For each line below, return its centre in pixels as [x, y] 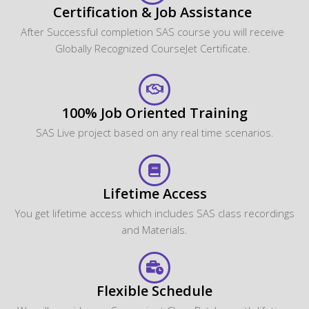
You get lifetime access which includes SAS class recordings [154, 213]
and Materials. [154, 229]
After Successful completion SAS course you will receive [152, 31]
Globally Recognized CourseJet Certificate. [152, 48]
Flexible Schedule [154, 290]
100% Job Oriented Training [154, 112]
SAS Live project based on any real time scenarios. [154, 132]
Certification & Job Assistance [152, 12]
